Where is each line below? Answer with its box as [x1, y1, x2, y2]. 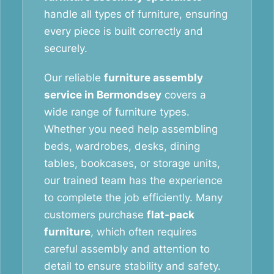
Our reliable [44, 72, 104, 84]
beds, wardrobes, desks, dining [44, 140, 200, 152]
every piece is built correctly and [44, 25, 203, 37]
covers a [161, 89, 206, 101]
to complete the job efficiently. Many [44, 191, 223, 204]
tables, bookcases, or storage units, [44, 157, 220, 169]
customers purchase [44, 209, 147, 221]
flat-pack [147, 209, 194, 221]
